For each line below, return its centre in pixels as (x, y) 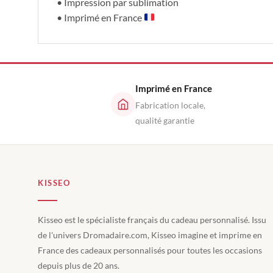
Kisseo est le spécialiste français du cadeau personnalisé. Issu (152, 219)
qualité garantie (165, 120)
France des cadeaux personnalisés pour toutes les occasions (150, 250)
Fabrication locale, (171, 105)
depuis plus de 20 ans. (79, 265)
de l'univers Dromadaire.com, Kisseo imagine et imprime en (150, 235)
